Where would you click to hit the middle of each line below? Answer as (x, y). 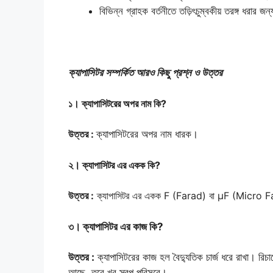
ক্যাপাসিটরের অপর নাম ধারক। (147, 134)
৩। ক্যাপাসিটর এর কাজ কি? (116, 226)
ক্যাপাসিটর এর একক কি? (121, 165)
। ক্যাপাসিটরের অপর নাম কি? (119, 103)
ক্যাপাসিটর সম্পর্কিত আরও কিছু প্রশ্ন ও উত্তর (145, 73)
